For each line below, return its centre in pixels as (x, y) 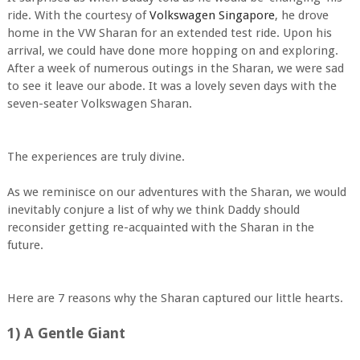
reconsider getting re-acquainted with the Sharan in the (160, 227)
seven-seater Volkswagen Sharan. (99, 103)
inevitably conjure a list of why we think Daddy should (153, 209)
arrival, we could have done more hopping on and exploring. (172, 50)
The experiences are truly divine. (96, 156)
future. (25, 245)
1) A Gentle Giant (66, 333)
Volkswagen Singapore (212, 15)
